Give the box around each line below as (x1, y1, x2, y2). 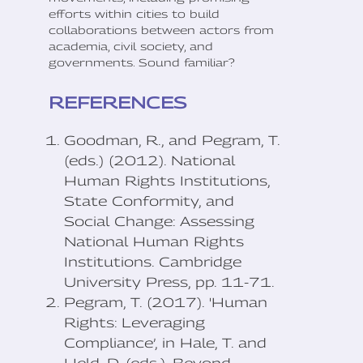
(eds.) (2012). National (64, 153, 236, 169)
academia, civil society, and (49, 40, 213, 53)
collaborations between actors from (49, 23, 274, 37)
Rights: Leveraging (64, 315, 206, 331)
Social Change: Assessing (64, 214, 255, 230)
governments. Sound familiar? (49, 56, 235, 70)
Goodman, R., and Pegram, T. (64, 133, 280, 149)
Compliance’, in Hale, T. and (64, 335, 267, 352)
